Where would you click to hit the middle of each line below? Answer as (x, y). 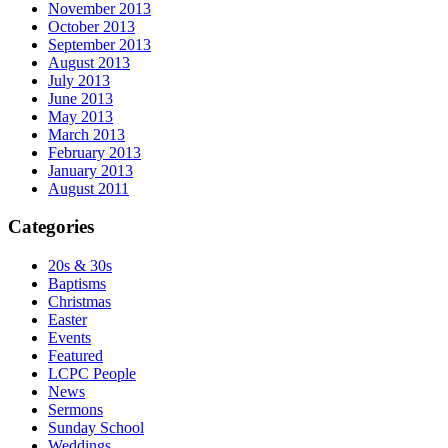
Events (69, 337)
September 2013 (99, 44)
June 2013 (80, 98)
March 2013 (86, 134)
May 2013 (80, 116)
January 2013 (90, 170)
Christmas (79, 301)
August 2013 (89, 62)
